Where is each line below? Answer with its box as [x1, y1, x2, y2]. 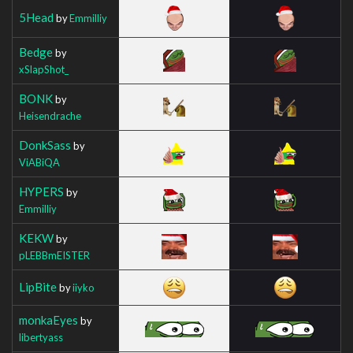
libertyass [19, 330, 63, 344]
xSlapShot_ [19, 62, 69, 76]
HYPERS [19, 184, 64, 199]
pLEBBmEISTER [19, 248, 90, 262]
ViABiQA [19, 155, 60, 169]
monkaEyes [19, 312, 78, 327]
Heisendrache [19, 109, 81, 122]
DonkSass [19, 137, 71, 152]
